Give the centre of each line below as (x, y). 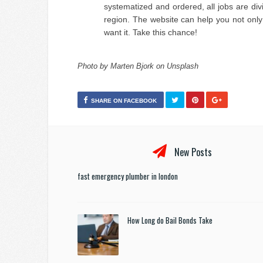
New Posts (192, 152)
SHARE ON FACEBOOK (124, 101)
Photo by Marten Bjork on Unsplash (138, 66)
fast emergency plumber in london (128, 176)
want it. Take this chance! (151, 32)
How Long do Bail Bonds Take (170, 220)
